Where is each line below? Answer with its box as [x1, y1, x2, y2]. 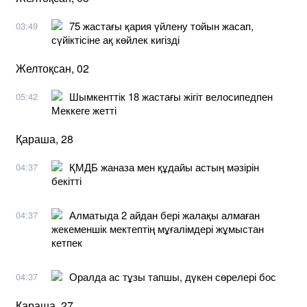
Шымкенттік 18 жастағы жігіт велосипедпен [69, 88, 273, 103]
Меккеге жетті [51, 102, 116, 117]
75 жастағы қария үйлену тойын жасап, [69, 18, 254, 33]
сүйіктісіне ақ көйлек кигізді [51, 32, 180, 47]
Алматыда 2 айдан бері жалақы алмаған [69, 207, 260, 222]
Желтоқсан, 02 [16, 60, 89, 76]
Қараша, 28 [16, 130, 73, 147]
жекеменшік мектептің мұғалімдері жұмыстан [51, 221, 264, 236]
